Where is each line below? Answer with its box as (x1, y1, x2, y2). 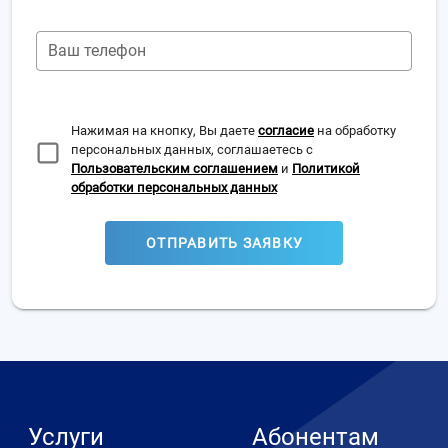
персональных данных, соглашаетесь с (71, 142, 313, 157)
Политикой (292, 161, 360, 176)
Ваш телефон (48, 41, 146, 60)
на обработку (314, 123, 396, 138)
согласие (258, 123, 314, 138)
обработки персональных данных (71, 180, 277, 195)
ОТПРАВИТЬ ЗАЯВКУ (146, 235, 304, 251)
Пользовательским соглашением (71, 161, 278, 176)
